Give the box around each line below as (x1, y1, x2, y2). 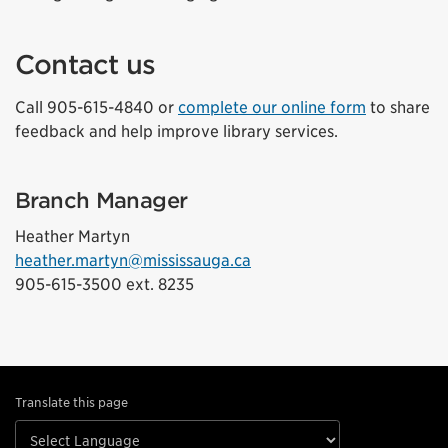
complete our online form (178, 98, 366, 118)
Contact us (15, 49, 156, 81)
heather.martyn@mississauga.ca (15, 251, 251, 271)
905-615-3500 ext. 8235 (15, 275, 194, 295)
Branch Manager (15, 188, 188, 214)
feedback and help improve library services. (15, 122, 338, 142)
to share (366, 98, 430, 118)
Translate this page (15, 394, 128, 410)
